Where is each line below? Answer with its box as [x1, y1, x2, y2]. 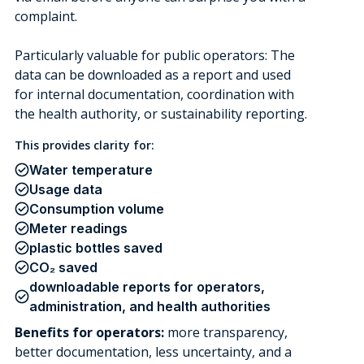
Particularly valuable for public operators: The [14, 46, 295, 64]
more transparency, [167, 323, 288, 341]
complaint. [14, 7, 77, 25]
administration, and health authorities [28, 298, 271, 314]
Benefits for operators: [14, 323, 167, 341]
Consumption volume [28, 201, 164, 217]
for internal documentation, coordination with [14, 85, 294, 103]
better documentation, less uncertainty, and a [14, 343, 292, 361]
